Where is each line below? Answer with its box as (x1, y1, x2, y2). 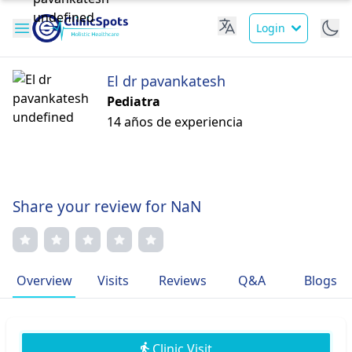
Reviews (158, 272, 207, 289)
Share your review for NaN (13, 196, 201, 217)
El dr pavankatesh (107, 71, 225, 90)
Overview (16, 272, 72, 289)
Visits (97, 272, 129, 289)
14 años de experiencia (107, 113, 243, 130)
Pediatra (107, 93, 160, 110)
